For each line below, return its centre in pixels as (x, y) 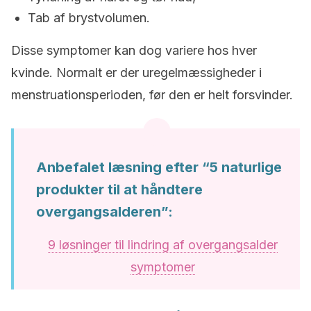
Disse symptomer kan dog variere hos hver (134, 50)
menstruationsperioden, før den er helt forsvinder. (152, 95)
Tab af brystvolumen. (89, 18)
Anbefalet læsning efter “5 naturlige (159, 167)
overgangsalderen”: (104, 212)
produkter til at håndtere (119, 190)
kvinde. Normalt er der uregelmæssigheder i (136, 73)
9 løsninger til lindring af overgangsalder (162, 245)
